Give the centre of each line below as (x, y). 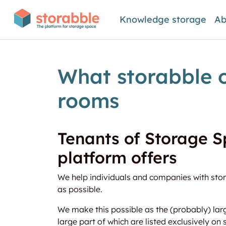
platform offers (117, 157)
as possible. (80, 189)
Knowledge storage (163, 19)
